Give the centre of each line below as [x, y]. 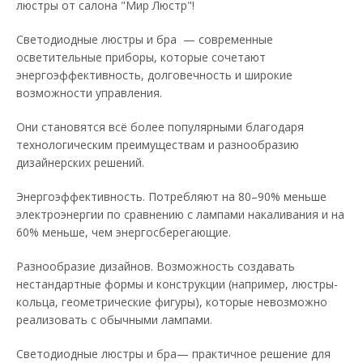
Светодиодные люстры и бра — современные [145, 39]
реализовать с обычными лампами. [116, 319]
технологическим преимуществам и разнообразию [158, 144]
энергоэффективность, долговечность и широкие [154, 75]
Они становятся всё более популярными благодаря [160, 126]
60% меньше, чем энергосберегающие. [124, 232]
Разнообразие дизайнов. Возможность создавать [156, 266]
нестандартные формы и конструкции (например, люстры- [177, 284]
